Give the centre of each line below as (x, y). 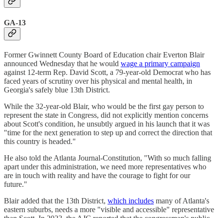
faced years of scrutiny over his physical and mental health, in (98, 81)
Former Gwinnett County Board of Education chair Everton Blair (104, 54)
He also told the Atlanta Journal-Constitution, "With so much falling (108, 158)
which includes (131, 200)
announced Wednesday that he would (62, 63)
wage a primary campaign (160, 63)
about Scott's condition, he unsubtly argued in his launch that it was (107, 124)
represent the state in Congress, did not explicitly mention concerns (106, 115)
